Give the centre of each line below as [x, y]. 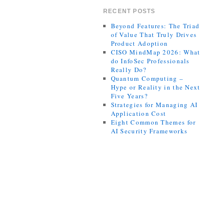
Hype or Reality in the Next [155, 87]
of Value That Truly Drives [154, 34]
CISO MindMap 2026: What [155, 52]
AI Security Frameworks [149, 131]
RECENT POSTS [129, 11]
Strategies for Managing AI [154, 104]
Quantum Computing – [147, 78]
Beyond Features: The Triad [155, 26]
